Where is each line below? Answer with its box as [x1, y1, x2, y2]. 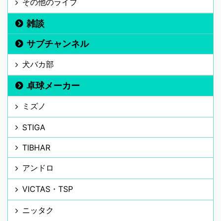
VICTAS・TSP [22, 184, 73, 194]
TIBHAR [22, 143, 50, 153]
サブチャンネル [27, 38, 89, 49]
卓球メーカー [27, 80, 80, 91]
